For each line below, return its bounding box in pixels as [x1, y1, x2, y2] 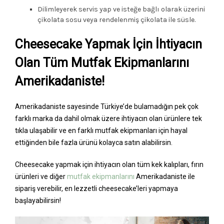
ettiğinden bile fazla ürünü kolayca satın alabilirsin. [15, 138, 172, 146]
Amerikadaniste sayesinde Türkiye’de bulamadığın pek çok [15, 102, 198, 110]
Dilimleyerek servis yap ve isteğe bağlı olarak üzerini [37, 4, 205, 13]
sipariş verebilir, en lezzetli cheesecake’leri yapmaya [15, 184, 178, 192]
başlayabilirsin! [15, 196, 61, 204]
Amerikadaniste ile [134, 172, 195, 180]
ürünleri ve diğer [15, 172, 67, 180]
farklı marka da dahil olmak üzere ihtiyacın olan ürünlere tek [15, 114, 202, 122]
